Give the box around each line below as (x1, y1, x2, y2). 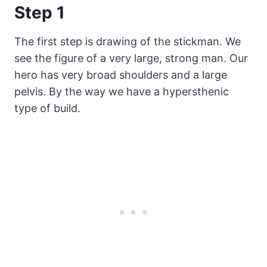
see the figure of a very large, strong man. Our (14, 52, 248, 65)
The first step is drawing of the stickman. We (14, 35, 241, 48)
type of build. (14, 102, 80, 115)
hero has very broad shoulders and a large (14, 69, 227, 82)
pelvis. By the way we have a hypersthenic (14, 85, 229, 98)
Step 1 (14, 2, 65, 23)
